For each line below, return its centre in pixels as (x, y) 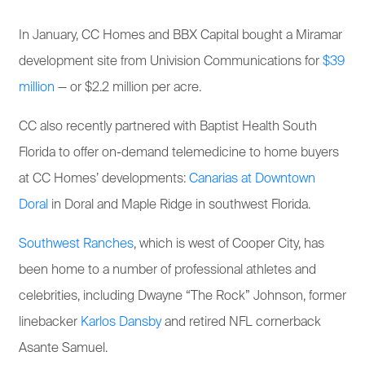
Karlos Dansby (121, 322)
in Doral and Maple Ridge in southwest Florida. (179, 205)
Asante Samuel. (63, 348)
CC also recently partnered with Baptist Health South (168, 127)
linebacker (50, 322)
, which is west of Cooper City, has (229, 244)
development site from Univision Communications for (171, 62)
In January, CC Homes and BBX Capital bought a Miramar (180, 35)
